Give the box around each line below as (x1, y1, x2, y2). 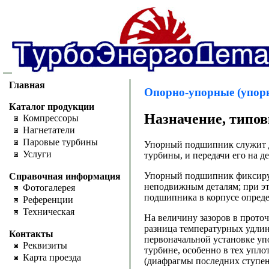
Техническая (22, 207, 74, 217)
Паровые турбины (22, 137, 98, 147)
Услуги (22, 149, 52, 159)
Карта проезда (22, 252, 81, 262)
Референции (22, 195, 73, 205)
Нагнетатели (22, 125, 75, 135)
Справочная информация (8, 171, 121, 181)
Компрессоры (22, 113, 79, 123)
